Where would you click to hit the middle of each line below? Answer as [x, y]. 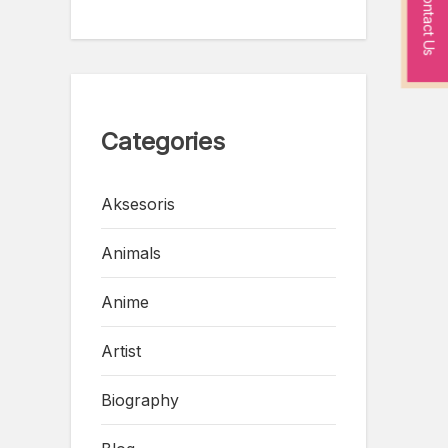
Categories [163, 142]
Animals [131, 252]
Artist [121, 350]
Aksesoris [138, 203]
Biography [140, 399]
